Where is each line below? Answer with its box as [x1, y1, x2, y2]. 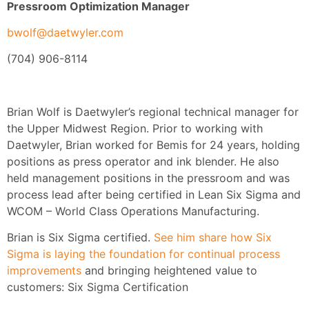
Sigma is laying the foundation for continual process [7, 247, 280, 261]
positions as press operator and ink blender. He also [7, 154, 279, 169]
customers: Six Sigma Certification [7, 280, 188, 295]
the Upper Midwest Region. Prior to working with [7, 121, 263, 136]
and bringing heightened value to [81, 263, 257, 278]
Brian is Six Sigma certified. [7, 230, 154, 245]
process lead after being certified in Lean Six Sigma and [7, 188, 301, 202]
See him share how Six [154, 230, 272, 245]
